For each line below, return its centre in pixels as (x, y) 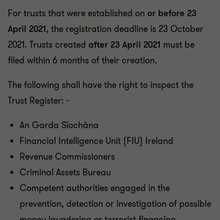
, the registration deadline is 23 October (125, 29)
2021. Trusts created (48, 45)
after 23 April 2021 (124, 45)
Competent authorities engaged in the (95, 188)
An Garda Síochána (59, 125)
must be (178, 45)
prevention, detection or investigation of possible (115, 204)
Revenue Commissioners (67, 157)
